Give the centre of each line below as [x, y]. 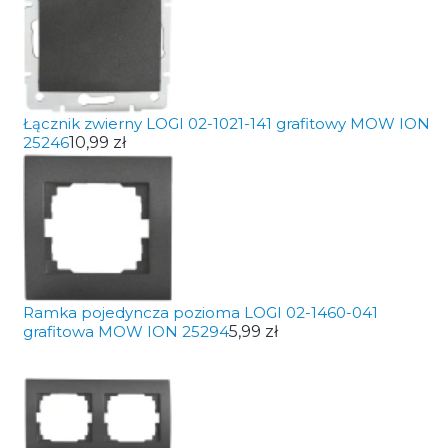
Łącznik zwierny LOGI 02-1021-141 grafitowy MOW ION [226, 123]
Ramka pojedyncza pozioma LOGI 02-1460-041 [200, 312]
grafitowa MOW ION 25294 [125, 331]
